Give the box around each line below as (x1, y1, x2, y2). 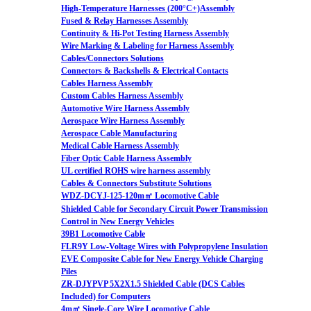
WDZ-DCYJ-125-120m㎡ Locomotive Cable (61, 191, 219, 201)
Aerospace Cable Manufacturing (61, 128, 177, 138)
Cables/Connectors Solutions (61, 53, 164, 63)
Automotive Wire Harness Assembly (61, 103, 190, 113)
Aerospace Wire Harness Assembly (61, 116, 185, 126)
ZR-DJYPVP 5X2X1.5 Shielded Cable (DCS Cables (61, 279, 245, 289)
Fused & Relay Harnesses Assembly (61, 16, 188, 26)
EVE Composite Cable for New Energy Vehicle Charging (61, 254, 263, 264)
